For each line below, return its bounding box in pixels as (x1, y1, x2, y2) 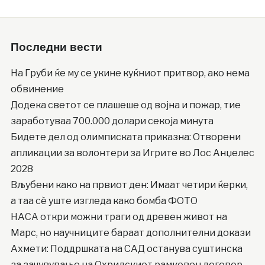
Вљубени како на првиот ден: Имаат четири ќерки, (10, 179, 248, 191)
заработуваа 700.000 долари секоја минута (10, 115, 214, 127)
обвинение (10, 83, 64, 95)
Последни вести (10, 41, 102, 54)
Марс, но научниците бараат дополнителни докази (10, 227, 251, 239)
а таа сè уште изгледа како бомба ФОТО (10, 195, 198, 207)
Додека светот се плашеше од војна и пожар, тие (10, 99, 241, 111)
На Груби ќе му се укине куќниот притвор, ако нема (10, 67, 250, 79)
